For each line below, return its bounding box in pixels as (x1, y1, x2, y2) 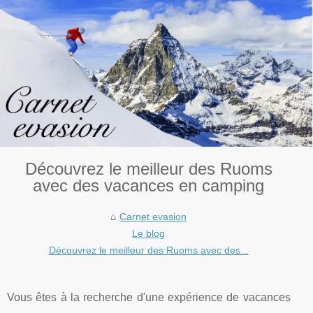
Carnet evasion (119, 210, 187, 222)
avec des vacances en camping (33, 175, 265, 195)
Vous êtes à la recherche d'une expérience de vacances (7, 291, 291, 303)
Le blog (132, 227, 166, 239)
